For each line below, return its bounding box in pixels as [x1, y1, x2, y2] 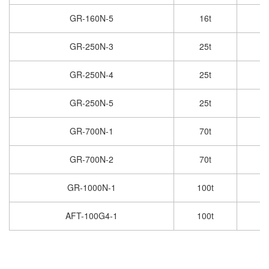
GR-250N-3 [70, 40, 113, 53]
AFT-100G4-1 [65, 210, 118, 222]
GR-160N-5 [70, 12, 113, 25]
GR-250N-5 [70, 97, 113, 109]
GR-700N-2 [70, 153, 113, 166]
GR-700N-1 [70, 125, 113, 138]
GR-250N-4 [70, 68, 113, 81]
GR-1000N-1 [67, 181, 116, 194]
